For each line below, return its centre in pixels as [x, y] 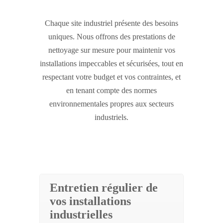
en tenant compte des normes [111, 91]
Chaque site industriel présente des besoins [111, 23]
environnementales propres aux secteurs [111, 104]
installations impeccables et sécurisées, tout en [111, 64]
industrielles [81, 215]
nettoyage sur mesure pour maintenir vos [111, 50]
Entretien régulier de [104, 188]
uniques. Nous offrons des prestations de [111, 37]
